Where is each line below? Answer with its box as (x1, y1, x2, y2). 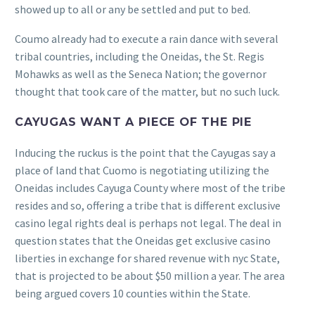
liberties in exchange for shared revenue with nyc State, (15, 250, 280, 265)
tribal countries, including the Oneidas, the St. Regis (15, 49, 264, 64)
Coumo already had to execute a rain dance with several (15, 32, 278, 46)
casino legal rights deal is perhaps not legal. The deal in (15, 215, 281, 230)
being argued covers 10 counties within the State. (15, 285, 250, 300)
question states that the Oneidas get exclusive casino (15, 233, 271, 247)
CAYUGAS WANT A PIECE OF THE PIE (15, 115, 252, 129)
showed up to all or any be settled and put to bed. (15, 1, 250, 16)
